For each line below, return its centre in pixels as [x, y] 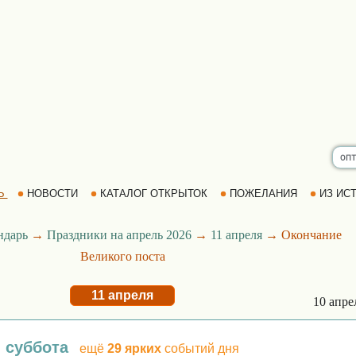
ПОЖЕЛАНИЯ [263, 193]
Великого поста [122, 256]
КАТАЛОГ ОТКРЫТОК [153, 193]
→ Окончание [302, 235]
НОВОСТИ [52, 193]
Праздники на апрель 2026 [119, 235]
